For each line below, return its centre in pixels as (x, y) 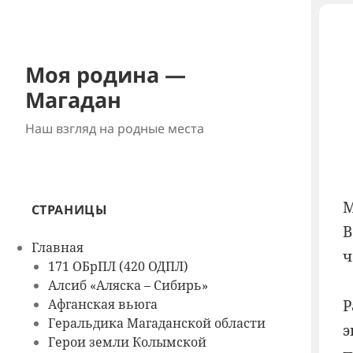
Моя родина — (105, 75)
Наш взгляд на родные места (114, 129)
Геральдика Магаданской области (156, 323)
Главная (57, 248)
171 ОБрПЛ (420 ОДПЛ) (118, 267)
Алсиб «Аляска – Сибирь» (128, 286)
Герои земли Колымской (127, 342)
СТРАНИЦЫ (69, 210)
